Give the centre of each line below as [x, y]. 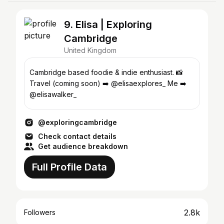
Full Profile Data [69, 167]
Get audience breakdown [83, 146]
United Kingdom [90, 50]
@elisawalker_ [53, 94]
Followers [40, 212]
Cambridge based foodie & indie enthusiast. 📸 [106, 72]
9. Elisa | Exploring [108, 24]
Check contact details [77, 136]
